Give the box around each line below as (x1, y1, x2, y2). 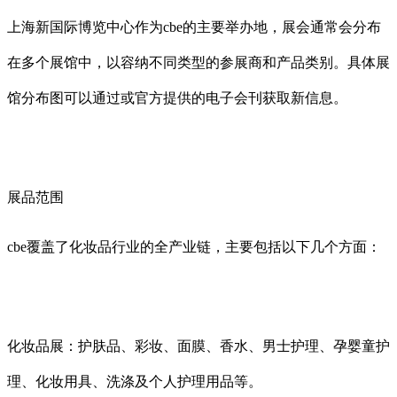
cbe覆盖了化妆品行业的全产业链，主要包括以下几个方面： (7, 238, 381, 254)
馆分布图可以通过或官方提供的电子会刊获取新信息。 (7, 90, 347, 105)
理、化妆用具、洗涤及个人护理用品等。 (7, 373, 262, 389)
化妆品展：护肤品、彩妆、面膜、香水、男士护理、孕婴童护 (7, 338, 390, 354)
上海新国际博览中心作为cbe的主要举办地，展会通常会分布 (7, 19, 381, 35)
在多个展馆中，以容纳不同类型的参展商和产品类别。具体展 (7, 54, 390, 70)
